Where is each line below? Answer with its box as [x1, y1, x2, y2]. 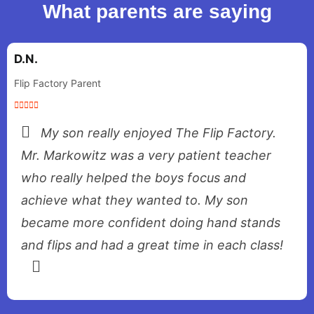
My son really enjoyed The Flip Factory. [41, 125, 276, 140]
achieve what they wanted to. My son [21, 193, 248, 207]
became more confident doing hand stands [21, 215, 280, 230]
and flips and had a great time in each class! [21, 238, 283, 252]
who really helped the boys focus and [21, 170, 246, 185]
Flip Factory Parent [14, 77, 101, 89]
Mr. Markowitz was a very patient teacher [21, 148, 271, 163]
